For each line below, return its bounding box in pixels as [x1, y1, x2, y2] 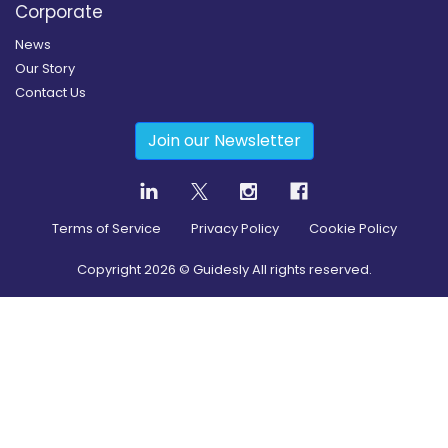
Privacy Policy [190, 219, 279, 239]
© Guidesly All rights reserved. [175, 260, 372, 280]
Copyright [76, 260, 144, 280]
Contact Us [15, 82, 86, 102]
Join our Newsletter [147, 128, 301, 152]
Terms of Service [51, 219, 161, 239]
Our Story [15, 58, 75, 78]
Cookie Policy [308, 219, 397, 239]
